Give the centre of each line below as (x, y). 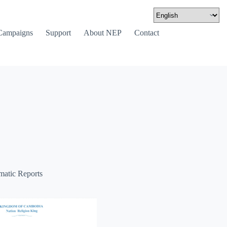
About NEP (102, 33)
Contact (146, 33)
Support (58, 33)
